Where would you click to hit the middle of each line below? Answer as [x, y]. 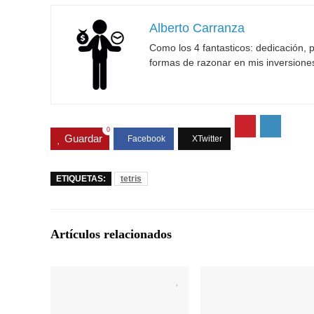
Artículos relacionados [111, 234]
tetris [131, 179]
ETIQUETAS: [81, 179]
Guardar [83, 139]
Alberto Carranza [197, 28]
